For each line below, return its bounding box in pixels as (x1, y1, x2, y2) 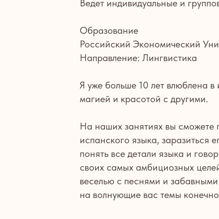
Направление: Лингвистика (80, 52, 197, 64)
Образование (80, 24, 138, 36)
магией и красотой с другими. (80, 93, 208, 105)
